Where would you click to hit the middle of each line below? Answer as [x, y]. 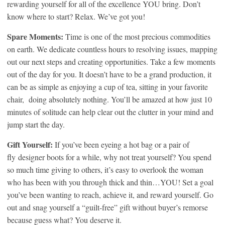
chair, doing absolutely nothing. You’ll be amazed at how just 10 [109, 99]
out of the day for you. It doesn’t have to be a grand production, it [109, 74]
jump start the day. [36, 124]
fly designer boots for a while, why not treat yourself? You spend [109, 157]
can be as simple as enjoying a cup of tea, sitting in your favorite [107, 87]
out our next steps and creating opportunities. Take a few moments [111, 62]
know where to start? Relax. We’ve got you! [76, 16]
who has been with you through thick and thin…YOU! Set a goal [110, 182]
